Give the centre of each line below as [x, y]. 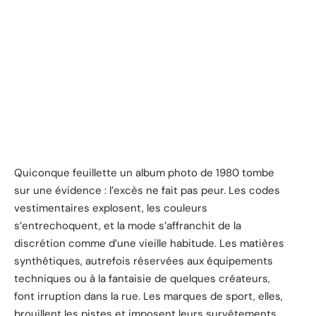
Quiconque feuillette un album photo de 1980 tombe [144, 172]
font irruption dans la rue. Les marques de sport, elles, [148, 296]
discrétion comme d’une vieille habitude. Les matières [149, 243]
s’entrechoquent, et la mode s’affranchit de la [128, 225]
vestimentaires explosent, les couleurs [111, 208]
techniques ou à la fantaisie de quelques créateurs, [142, 278]
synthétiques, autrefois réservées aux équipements [144, 261]
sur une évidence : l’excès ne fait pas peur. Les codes [147, 190]
